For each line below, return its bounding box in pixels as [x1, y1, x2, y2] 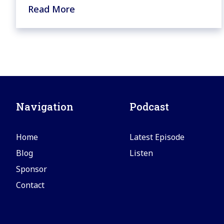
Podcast [129, 100, 169, 113]
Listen [129, 147, 153, 159]
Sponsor [16, 163, 47, 175]
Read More [28, 3, 75, 15]
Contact [16, 179, 44, 191]
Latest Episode [129, 131, 185, 143]
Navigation [16, 100, 73, 113]
